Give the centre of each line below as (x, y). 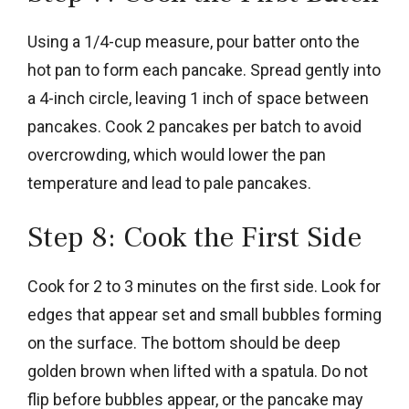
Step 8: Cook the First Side (194, 237)
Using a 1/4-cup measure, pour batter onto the (194, 41)
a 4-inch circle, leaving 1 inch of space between (198, 98)
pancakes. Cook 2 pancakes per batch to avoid (194, 126)
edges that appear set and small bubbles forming (204, 314)
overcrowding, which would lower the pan (177, 154)
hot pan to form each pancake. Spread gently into (204, 69)
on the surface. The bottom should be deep (184, 342)
